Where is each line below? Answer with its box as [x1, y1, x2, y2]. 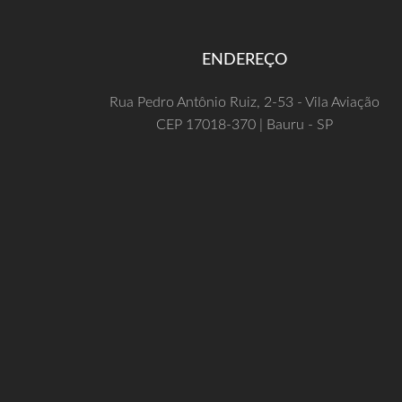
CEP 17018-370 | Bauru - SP [155, 118, 333, 133]
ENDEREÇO [201, 52, 287, 69]
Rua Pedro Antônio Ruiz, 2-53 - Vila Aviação [109, 95, 380, 110]
